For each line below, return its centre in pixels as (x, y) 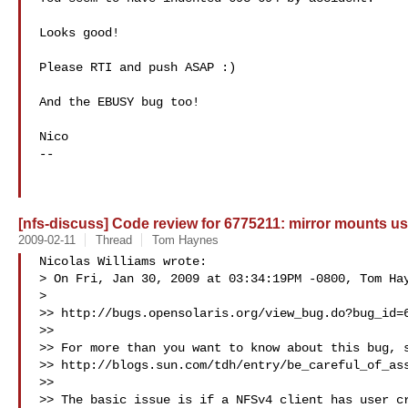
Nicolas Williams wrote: (123, 261)
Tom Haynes (185, 240)
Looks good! (79, 33)
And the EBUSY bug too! (119, 102)
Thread (113, 240)
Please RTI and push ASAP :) (138, 67)
